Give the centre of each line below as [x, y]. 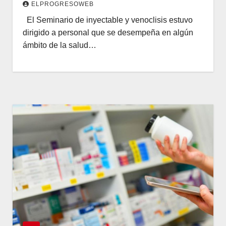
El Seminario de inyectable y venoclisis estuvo [108, 20]
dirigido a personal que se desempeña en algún [108, 32]
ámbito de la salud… [60, 45]
